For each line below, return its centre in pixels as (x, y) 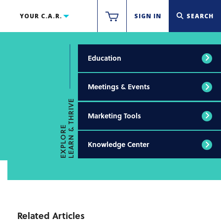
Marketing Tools (114, 115)
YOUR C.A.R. (41, 16)
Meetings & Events (119, 87)
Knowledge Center (118, 144)
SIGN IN (148, 16)
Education (105, 58)
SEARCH (200, 16)
